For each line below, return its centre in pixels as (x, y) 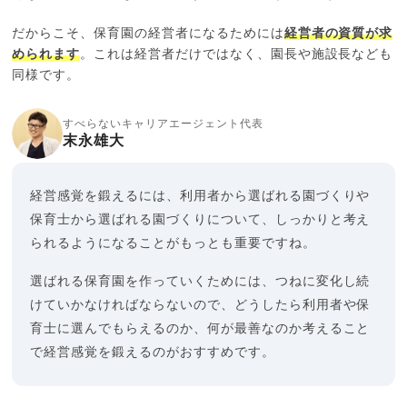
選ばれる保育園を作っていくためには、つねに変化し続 (200, 281)
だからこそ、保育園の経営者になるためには (148, 33)
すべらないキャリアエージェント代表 (163, 123)
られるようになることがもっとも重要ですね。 (173, 243)
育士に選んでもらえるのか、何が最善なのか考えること (200, 328)
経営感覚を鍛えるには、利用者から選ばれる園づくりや (200, 196)
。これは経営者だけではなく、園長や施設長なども (237, 54)
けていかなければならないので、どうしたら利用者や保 (200, 305)
